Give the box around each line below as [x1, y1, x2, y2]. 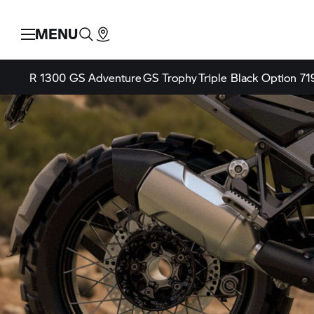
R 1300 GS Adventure [29, 69, 142, 86]
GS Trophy [143, 69, 197, 86]
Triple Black [198, 69, 258, 86]
